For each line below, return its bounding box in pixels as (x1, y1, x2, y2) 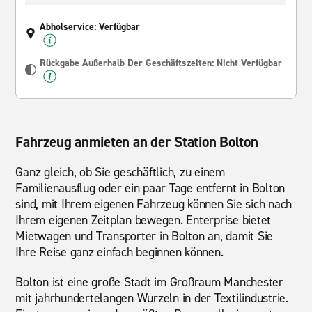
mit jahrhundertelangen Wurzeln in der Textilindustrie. (15, 290, 288, 306)
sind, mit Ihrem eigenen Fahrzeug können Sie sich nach (15, 196, 292, 212)
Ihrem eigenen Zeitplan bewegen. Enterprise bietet (15, 212, 272, 228)
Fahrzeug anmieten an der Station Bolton (15, 132, 258, 152)
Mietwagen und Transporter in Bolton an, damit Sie (15, 228, 274, 244)
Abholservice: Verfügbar (40, 20, 141, 33)
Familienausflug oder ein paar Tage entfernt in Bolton (15, 180, 286, 196)
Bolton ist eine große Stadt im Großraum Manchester (15, 274, 283, 290)
